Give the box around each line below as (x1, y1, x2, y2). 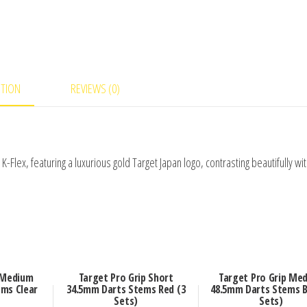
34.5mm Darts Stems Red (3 (66, 282, 186, 297)
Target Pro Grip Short (78, 270, 173, 286)
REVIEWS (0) (70, 80, 120, 97)
